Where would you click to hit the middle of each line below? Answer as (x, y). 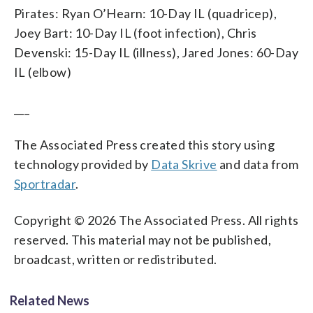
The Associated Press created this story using (144, 144)
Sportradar (45, 183)
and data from (258, 164)
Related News (50, 300)
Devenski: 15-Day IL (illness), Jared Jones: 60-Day (156, 52)
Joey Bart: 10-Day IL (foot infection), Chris (136, 32)
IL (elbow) (43, 72)
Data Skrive (184, 164)
